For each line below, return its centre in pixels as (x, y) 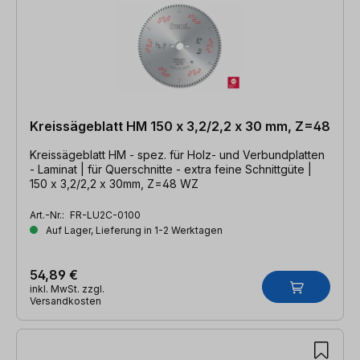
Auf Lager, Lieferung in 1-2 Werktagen (133, 230)
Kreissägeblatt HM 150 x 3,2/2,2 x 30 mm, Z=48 (180, 126)
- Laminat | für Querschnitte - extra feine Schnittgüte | (171, 169)
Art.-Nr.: (48, 215)
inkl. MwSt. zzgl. (67, 288)
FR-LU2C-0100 (105, 215)
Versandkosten (65, 301)
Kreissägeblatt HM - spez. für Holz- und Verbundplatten (177, 154)
